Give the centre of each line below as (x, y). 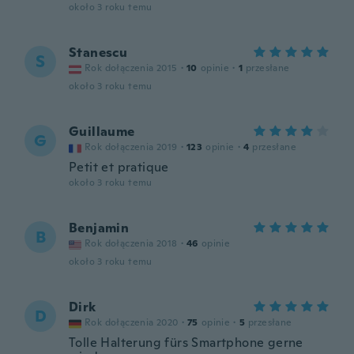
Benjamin (99, 228)
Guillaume (102, 132)
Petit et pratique (119, 167)
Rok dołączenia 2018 (131, 243)
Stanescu (98, 53)
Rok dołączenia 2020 (132, 322)
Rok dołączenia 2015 (131, 68)
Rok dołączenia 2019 (131, 147)
